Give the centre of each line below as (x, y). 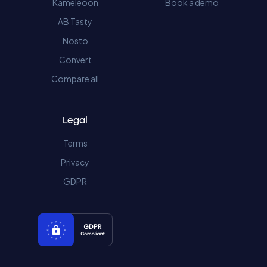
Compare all (75, 79)
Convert (75, 60)
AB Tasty (75, 21)
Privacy (75, 162)
